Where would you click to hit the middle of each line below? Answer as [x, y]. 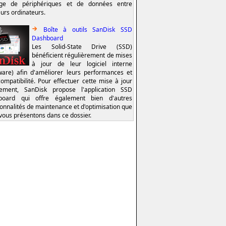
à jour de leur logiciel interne [82, 64]
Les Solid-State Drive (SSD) [82, 46]
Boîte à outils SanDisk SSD [88, 29]
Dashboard [47, 38]
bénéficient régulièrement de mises [82, 55]
